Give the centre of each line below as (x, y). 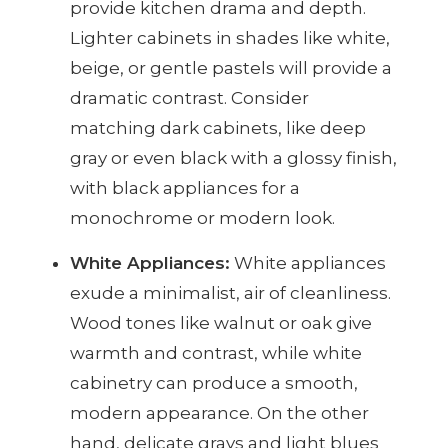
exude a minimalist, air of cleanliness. (230, 293)
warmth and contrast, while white (216, 353)
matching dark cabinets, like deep (218, 128)
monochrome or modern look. (202, 218)
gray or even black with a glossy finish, (233, 158)
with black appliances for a (185, 188)
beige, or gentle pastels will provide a (231, 68)
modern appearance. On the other (219, 413)
